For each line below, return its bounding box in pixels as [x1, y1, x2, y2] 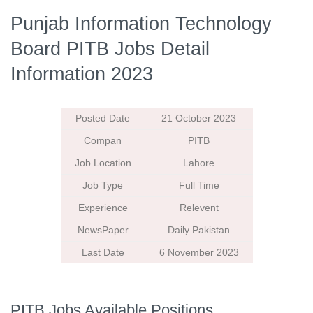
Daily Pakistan [168, 225, 230, 236]
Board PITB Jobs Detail [10, 38, 210, 60]
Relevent [179, 203, 219, 214]
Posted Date [75, 113, 130, 124]
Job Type [82, 180, 123, 191]
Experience [78, 203, 128, 214]
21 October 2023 [161, 113, 236, 124]
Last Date [81, 247, 124, 259]
